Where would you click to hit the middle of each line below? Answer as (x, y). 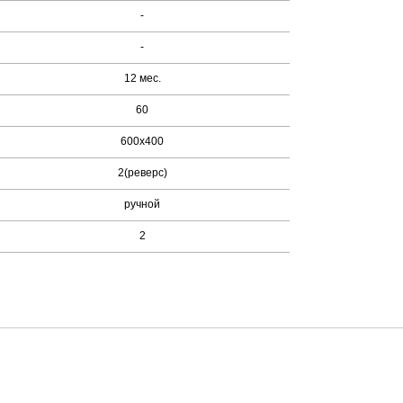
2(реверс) (142, 173)
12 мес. (142, 78)
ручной (143, 204)
